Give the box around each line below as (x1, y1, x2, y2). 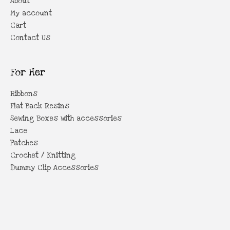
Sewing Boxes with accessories (10, 113, 122, 123)
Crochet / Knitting (10, 150, 76, 160)
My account (10, 8, 52, 18)
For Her (10, 66, 45, 79)
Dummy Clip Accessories (10, 163, 99, 172)
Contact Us (10, 33, 50, 43)
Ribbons (10, 89, 37, 99)
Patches (10, 138, 38, 148)
